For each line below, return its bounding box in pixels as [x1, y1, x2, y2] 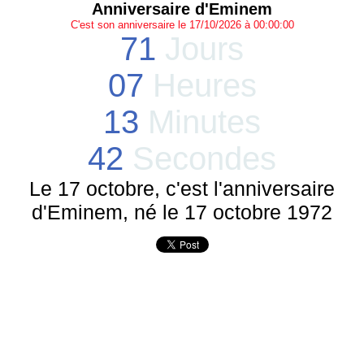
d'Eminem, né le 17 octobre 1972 [32, 201, 332, 223]
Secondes [123, 141, 276, 176]
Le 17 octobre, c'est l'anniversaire [29, 177, 335, 200]
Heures [143, 67, 257, 103]
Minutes [139, 104, 261, 140]
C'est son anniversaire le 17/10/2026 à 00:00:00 [70, 19, 294, 31]
